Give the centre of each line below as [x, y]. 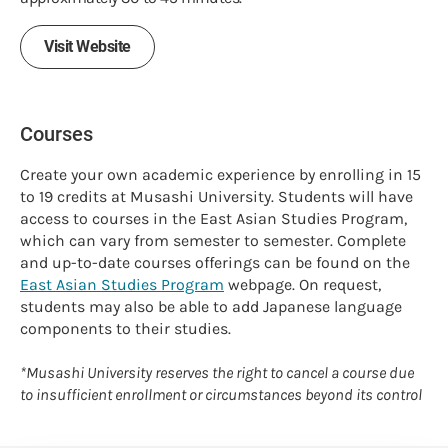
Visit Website [87, 47]
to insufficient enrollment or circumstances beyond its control [221, 395]
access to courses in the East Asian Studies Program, [213, 219]
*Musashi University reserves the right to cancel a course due [217, 373]
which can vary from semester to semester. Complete [213, 241]
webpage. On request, [302, 285]
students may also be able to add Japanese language [211, 307]
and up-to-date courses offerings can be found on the [215, 263]
